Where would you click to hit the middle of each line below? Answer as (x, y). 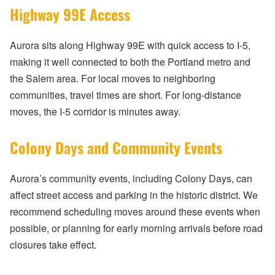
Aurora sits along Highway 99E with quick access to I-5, (130, 45)
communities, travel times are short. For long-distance (126, 95)
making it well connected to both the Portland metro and (130, 62)
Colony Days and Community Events (116, 148)
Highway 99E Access (70, 14)
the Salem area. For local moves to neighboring (113, 79)
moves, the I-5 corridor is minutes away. (95, 112)
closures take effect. (53, 245)
